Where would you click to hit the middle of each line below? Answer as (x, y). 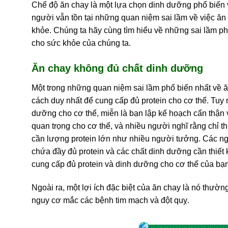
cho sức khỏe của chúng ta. (81, 43)
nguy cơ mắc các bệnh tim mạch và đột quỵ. (110, 200)
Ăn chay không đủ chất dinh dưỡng (117, 68)
